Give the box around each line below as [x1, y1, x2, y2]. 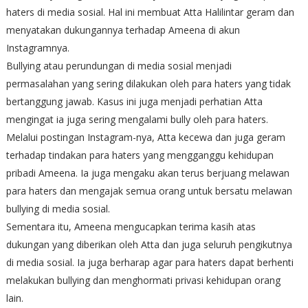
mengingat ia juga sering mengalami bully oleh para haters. [5, 112, 268, 126]
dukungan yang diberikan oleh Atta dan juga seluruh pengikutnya [5, 237, 292, 251]
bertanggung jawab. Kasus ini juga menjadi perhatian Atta [5, 94, 263, 108]
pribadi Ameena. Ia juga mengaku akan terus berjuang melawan [5, 166, 289, 179]
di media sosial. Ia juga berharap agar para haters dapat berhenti [5, 255, 294, 269]
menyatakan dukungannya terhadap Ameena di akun [5, 23, 240, 36]
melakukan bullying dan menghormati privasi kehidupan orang [5, 273, 280, 287]
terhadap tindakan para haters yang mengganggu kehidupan [5, 148, 274, 162]
